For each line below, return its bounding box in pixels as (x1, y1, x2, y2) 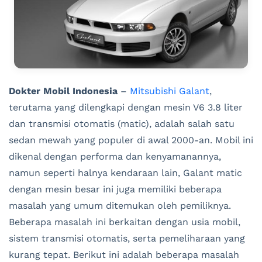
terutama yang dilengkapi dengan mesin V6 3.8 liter (9, 102, 243, 113)
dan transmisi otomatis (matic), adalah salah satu (9, 118, 235, 130)
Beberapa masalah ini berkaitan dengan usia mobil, (9, 216, 240, 228)
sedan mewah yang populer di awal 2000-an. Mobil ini (9, 135, 253, 146)
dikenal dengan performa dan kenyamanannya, (9, 151, 221, 163)
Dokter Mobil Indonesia (9, 85, 118, 97)
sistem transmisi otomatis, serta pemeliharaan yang (9, 233, 245, 244)
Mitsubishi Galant (130, 85, 209, 97)
